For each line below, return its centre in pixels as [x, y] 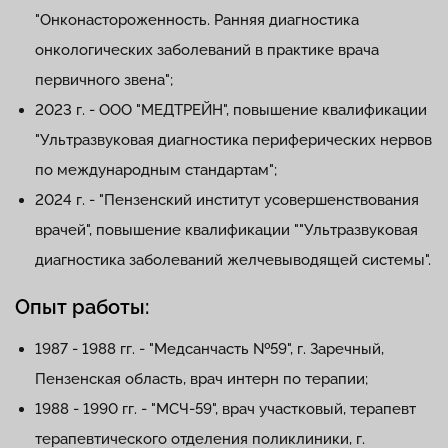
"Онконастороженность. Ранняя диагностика [197, 20]
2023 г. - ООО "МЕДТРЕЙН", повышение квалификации [231, 110]
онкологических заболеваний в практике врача [207, 50]
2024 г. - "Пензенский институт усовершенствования [227, 200]
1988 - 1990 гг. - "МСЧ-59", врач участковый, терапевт [227, 409]
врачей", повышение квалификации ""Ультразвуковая [226, 230]
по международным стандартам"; [156, 170]
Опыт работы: [82, 307]
